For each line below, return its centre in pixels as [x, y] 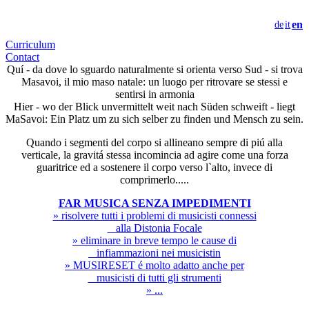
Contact [22, 57]
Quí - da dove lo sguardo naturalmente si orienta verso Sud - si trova [154, 69]
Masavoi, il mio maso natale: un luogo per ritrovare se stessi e [154, 82]
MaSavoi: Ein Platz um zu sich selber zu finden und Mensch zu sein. [154, 119]
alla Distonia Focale [154, 228]
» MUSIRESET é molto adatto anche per [154, 265]
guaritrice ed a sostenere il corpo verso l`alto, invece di [154, 167]
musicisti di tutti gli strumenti [154, 278]
